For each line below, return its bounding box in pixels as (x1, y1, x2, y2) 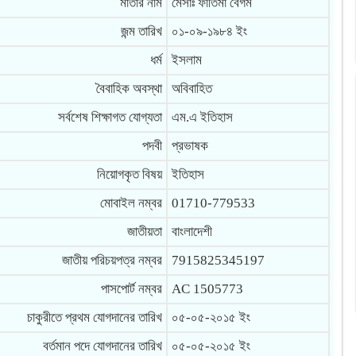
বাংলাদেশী (171, 224, 212, 239)
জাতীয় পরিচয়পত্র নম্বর (61, 253, 162, 268)
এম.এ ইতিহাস (171, 110, 233, 125)
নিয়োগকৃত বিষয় (96, 167, 162, 182)
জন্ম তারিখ (120, 24, 162, 39)
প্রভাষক (171, 138, 208, 153)
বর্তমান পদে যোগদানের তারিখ (42, 339, 162, 354)
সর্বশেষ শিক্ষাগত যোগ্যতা (57, 110, 162, 125)
